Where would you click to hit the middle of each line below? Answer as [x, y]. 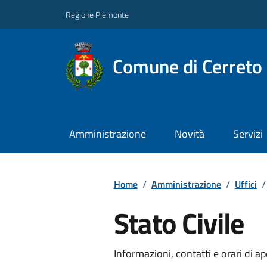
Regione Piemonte [97, 14]
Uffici [246, 184]
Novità [189, 134]
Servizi [248, 134]
